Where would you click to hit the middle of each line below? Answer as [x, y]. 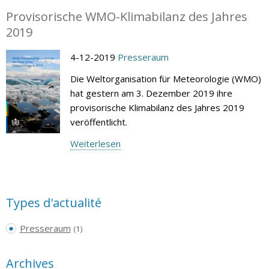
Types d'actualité [54, 202]
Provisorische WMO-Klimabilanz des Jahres [127, 16]
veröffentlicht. [98, 122]
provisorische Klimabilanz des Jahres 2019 [157, 107]
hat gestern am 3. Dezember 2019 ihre [151, 93]
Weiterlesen [95, 143]
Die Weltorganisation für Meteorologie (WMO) [165, 78]
